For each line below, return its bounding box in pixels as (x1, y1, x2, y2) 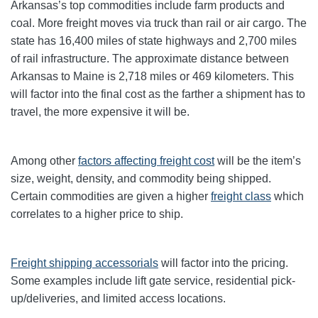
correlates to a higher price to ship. (11, 208, 183, 221)
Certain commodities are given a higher (11, 190, 211, 203)
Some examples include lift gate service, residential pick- (11, 275, 295, 287)
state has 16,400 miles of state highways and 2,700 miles (11, 35, 297, 48)
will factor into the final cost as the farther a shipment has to (11, 88, 305, 101)
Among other (11, 155, 78, 168)
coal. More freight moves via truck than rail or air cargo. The (11, 17, 307, 30)
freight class (211, 190, 271, 203)
